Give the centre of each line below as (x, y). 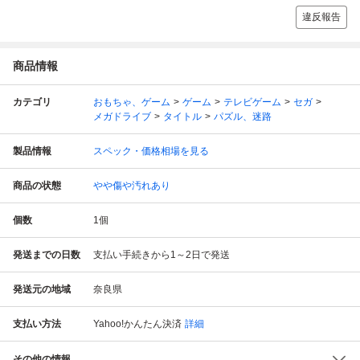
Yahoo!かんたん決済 (137, 323)
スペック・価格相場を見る (151, 151)
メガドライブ (122, 116)
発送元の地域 (42, 289)
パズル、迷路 (243, 116)
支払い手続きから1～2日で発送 (162, 254)
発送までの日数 (47, 254)
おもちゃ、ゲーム (132, 102)
